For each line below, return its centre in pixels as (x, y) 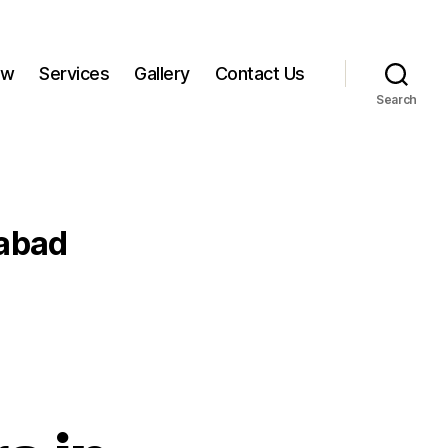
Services (74, 73)
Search (396, 99)
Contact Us (259, 73)
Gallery (162, 73)
